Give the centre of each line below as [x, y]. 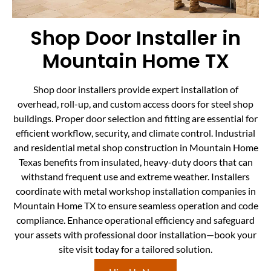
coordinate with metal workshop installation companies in [135, 191]
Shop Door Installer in [135, 38]
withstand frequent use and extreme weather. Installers [135, 176]
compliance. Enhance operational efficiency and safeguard [135, 220]
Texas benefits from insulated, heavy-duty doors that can [135, 162]
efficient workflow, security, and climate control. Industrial [135, 132]
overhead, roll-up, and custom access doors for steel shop [135, 103]
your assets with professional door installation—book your [135, 234]
